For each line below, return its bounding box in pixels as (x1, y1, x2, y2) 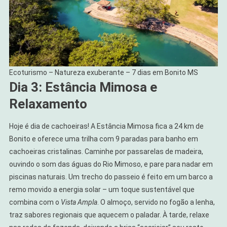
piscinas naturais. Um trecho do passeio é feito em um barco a (9, 172, 213, 181)
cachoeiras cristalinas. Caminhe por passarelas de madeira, (9, 147, 203, 156)
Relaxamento (9, 96, 87, 111)
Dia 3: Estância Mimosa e (9, 79, 157, 95)
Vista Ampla (60, 198, 97, 206)
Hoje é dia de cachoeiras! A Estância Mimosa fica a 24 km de (9, 122, 204, 130)
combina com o (9, 198, 61, 206)
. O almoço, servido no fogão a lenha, (97, 198, 215, 206)
